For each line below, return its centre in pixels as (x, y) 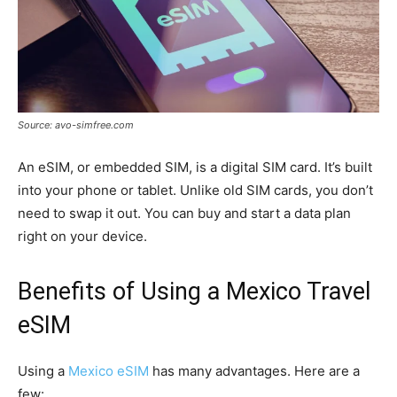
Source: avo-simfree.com (76, 125)
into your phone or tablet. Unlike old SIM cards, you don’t (195, 190)
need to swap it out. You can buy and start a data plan (184, 213)
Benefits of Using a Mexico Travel (194, 291)
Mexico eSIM (109, 370)
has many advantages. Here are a (254, 370)
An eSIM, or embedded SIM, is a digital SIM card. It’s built (195, 167)
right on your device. (82, 236)
